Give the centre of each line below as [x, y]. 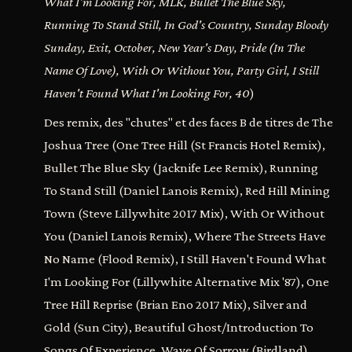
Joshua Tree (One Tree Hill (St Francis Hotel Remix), [185, 145]
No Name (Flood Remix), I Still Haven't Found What [185, 259]
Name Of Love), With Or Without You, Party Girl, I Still [181, 70]
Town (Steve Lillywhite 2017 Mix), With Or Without [184, 213]
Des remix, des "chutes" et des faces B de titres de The [189, 122]
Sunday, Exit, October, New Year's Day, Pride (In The [174, 48]
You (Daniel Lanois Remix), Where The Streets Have [185, 236]
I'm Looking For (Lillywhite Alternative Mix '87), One [187, 282]
